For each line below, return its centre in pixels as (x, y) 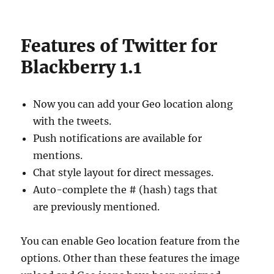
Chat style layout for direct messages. (124, 172)
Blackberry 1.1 (81, 67)
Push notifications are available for (118, 138)
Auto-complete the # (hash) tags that (126, 189)
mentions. (58, 155)
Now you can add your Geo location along (133, 104)
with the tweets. (72, 121)
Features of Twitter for (119, 46)
